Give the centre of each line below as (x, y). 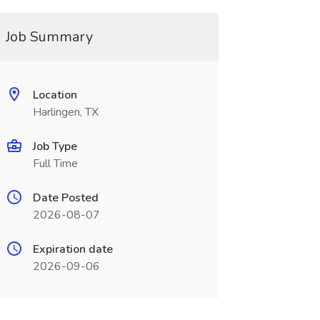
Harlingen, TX (65, 112)
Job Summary (49, 37)
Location (55, 95)
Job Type (55, 146)
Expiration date (72, 249)
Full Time (55, 164)
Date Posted (65, 198)
